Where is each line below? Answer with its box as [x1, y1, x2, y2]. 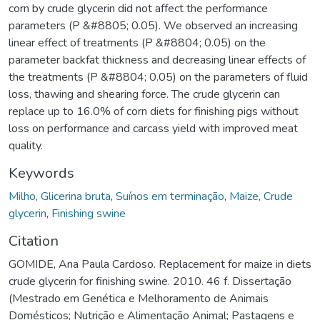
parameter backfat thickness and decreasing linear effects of [9, 51, 306, 68]
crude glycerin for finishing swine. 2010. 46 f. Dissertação [9, 273, 291, 289]
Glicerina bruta [41, 188, 111, 204]
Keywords [9, 163, 74, 183]
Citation [9, 231, 59, 251]
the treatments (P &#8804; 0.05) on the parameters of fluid [9, 69, 308, 85]
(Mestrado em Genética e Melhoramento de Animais [9, 290, 269, 306]
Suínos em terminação [116, 188, 224, 204]
